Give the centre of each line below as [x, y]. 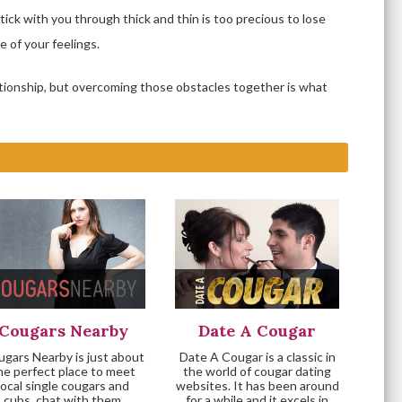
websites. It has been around [257, 385]
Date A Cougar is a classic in [257, 356]
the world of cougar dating [258, 371]
